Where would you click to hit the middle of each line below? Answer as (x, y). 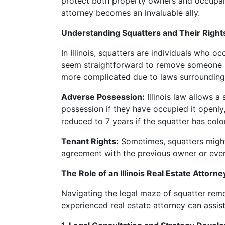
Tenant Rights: (90, 141)
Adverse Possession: (103, 97)
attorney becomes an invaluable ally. (131, 13)
